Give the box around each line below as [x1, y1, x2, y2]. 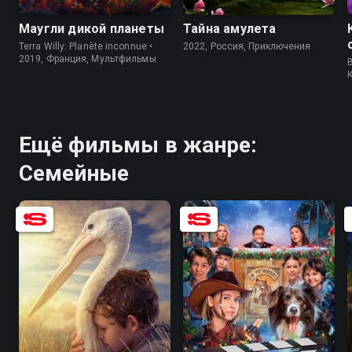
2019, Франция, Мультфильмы [19, 53, 156, 64]
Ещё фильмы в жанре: [19, 131, 257, 158]
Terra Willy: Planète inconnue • [19, 40, 153, 52]
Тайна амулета [183, 20, 277, 36]
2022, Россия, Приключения [183, 40, 311, 52]
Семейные [19, 159, 130, 186]
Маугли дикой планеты [19, 20, 164, 36]
